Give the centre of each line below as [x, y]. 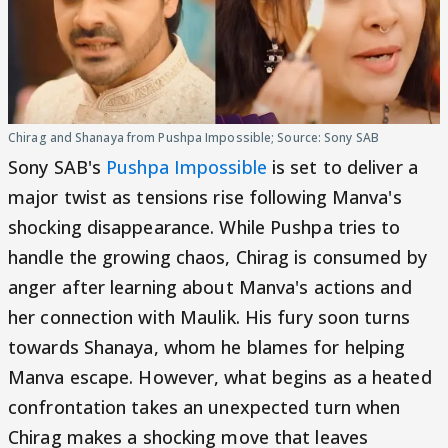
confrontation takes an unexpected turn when [204, 407]
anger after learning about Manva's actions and [210, 287]
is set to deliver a [342, 167]
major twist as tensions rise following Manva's [205, 197]
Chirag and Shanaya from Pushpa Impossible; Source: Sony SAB [193, 137]
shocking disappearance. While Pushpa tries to [204, 227]
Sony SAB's [57, 167]
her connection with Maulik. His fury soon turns [209, 317]
